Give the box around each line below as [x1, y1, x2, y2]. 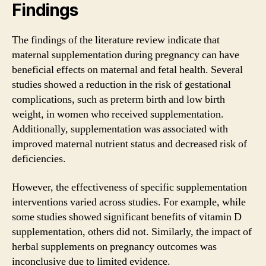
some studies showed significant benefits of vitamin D [12, 210, 242, 224]
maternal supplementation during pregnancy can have [12, 48, 239, 62]
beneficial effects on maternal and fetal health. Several [12, 63, 243, 77]
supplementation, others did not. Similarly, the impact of [12, 224, 252, 239]
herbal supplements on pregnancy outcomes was [12, 239, 217, 254]
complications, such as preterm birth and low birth [12, 93, 225, 106]
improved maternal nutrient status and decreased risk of [12, 137, 247, 151]
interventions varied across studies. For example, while [12, 195, 246, 209]
